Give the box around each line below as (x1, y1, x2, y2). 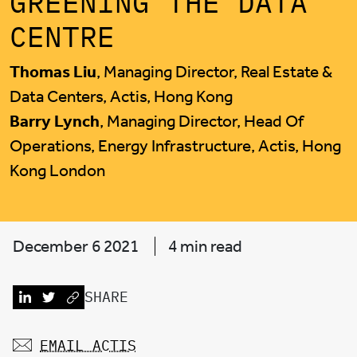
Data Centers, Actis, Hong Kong (10, 87, 233, 107)
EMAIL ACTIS (40, 335, 136, 355)
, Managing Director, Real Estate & (96, 62, 332, 82)
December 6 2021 (13, 237, 142, 257)
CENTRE (10, 18, 115, 56)
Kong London (10, 161, 105, 181)
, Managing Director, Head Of (100, 112, 304, 131)
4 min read (168, 237, 242, 257)
